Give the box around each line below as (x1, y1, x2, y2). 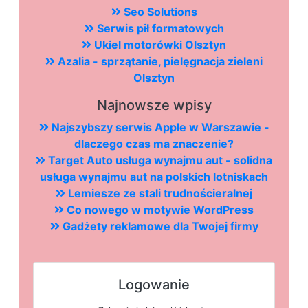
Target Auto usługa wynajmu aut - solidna (45, 153, 272, 168)
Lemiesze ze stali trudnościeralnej (65, 186, 252, 201)
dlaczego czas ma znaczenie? (74, 137, 234, 151)
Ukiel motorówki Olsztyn (91, 38, 226, 52)
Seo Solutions (120, 5, 197, 19)
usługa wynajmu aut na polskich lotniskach (40, 170, 268, 184)
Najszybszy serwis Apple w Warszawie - (48, 120, 269, 135)
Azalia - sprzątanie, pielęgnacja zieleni (55, 54, 263, 69)
